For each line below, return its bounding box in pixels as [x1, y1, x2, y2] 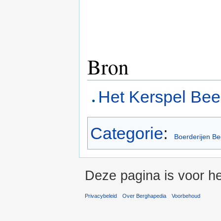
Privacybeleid [85, 193, 117, 199]
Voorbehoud [172, 193, 201, 199]
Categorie [90, 123, 163, 143]
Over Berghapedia [122, 193, 167, 199]
